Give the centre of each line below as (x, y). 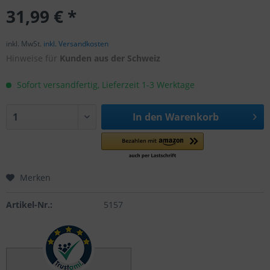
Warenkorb (192, 117)
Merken (35, 177)
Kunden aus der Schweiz (110, 58)
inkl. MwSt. (25, 44)
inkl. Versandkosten (76, 44)
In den (147, 117)
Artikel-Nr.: (29, 205)
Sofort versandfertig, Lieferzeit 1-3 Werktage (105, 85)
